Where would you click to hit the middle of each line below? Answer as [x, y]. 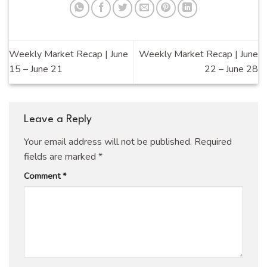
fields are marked [61, 156]
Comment [43, 176]
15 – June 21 [36, 69]
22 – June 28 [231, 69]
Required [213, 142]
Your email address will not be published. [108, 142]
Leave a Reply [59, 120]
